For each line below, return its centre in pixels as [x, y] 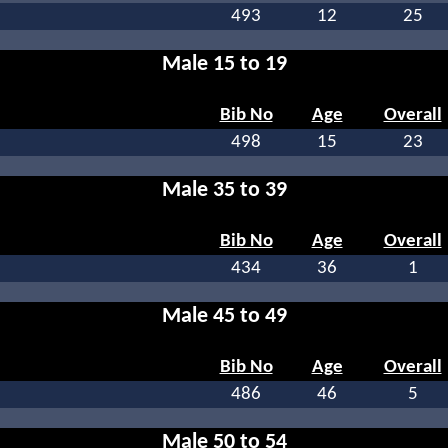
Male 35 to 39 [224, 191]
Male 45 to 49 [224, 317]
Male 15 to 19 [224, 65]
